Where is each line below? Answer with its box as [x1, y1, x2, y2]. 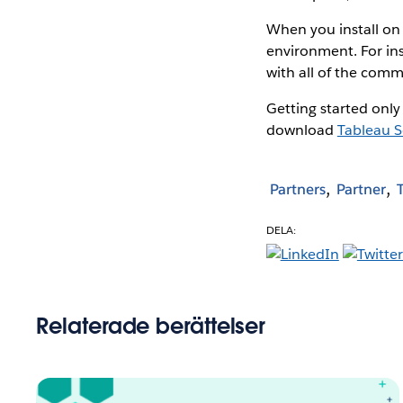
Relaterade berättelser [36, 311, 266, 340]
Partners [269, 180, 326, 200]
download [265, 120, 337, 139]
